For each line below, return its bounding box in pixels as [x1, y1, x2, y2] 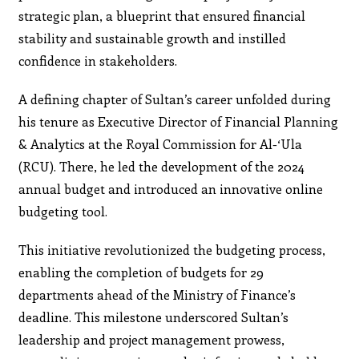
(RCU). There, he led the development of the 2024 [18, 157, 305, 175]
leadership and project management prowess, [18, 330, 285, 348]
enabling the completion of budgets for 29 [18, 263, 264, 280]
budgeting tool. [18, 202, 108, 220]
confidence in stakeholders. [18, 51, 178, 69]
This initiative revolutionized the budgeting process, [18, 240, 326, 258]
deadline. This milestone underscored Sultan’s [18, 308, 289, 325]
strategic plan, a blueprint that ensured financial [18, 6, 306, 24]
